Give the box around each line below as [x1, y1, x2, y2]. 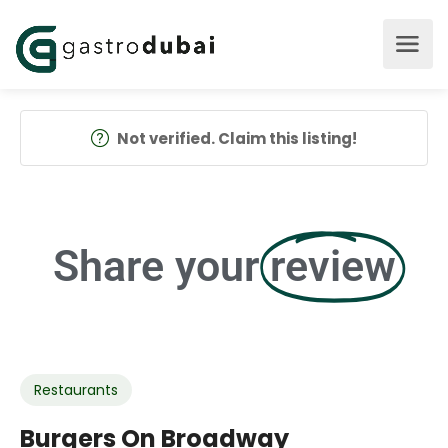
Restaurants [34, 380, 118, 400]
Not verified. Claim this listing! [117, 128, 357, 149]
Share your [52, 241, 259, 291]
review [269, 241, 396, 291]
